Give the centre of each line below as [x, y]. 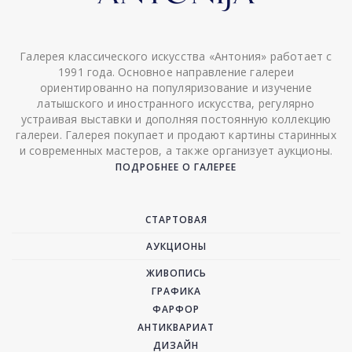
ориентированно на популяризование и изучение [176, 87]
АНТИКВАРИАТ [176, 327]
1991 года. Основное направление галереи [176, 71]
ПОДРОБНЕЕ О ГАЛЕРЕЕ [176, 167]
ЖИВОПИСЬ [176, 273]
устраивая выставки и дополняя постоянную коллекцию [176, 119]
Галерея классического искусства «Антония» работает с [176, 56]
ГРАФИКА [176, 291]
